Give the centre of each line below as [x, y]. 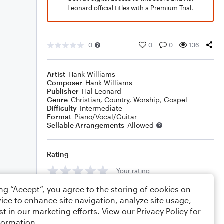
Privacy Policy [162, 211]
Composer [65, 83]
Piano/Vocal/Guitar [106, 117]
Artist [56, 74]
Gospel [176, 100]
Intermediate [101, 108]
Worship [147, 100]
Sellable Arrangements [86, 125]
